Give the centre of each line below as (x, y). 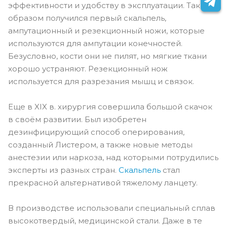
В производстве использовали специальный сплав (112, 208)
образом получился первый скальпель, (87, 18)
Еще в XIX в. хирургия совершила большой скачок (110, 106)
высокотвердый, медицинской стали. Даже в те (105, 220)
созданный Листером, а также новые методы (100, 144)
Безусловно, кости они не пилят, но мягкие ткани (107, 56)
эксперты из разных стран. (63, 170)
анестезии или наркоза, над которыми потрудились (113, 157)
